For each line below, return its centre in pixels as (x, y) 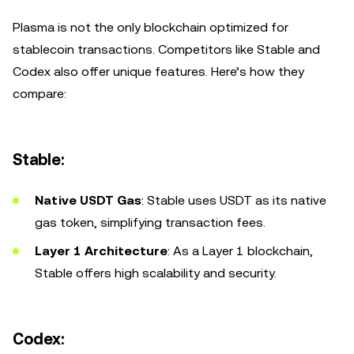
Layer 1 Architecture (101, 251)
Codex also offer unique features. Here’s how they (158, 72)
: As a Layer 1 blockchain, (240, 251)
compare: (40, 94)
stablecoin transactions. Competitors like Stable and (166, 49)
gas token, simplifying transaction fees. (150, 222)
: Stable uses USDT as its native (234, 200)
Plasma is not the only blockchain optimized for (151, 27)
